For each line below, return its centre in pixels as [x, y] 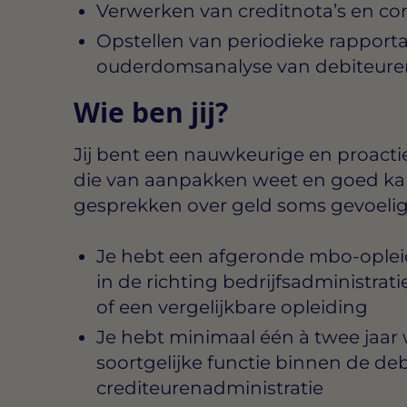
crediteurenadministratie [209, 387]
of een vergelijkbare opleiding [232, 307]
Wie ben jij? [150, 112]
